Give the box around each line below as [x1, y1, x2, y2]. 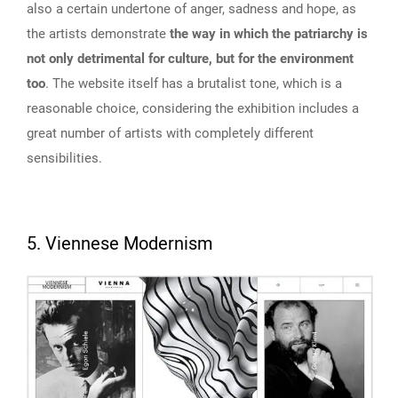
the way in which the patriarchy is [170, 26, 368, 43]
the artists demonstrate [27, 26, 170, 43]
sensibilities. [27, 150, 102, 167]
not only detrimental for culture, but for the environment [27, 51, 354, 68]
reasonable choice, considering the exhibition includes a [27, 100, 359, 117]
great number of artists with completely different [27, 125, 314, 142]
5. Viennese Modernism [27, 231, 213, 258]
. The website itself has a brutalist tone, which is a [45, 76, 342, 92]
